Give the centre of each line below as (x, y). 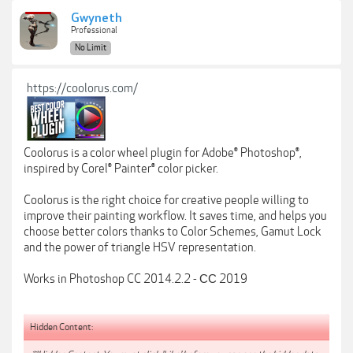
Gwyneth (97, 19)
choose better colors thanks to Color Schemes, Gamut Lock (173, 232)
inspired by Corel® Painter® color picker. (121, 169)
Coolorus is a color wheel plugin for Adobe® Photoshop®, (163, 153)
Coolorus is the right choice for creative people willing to (166, 200)
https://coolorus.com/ (82, 88)
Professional (94, 30)
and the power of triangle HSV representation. (140, 247)
